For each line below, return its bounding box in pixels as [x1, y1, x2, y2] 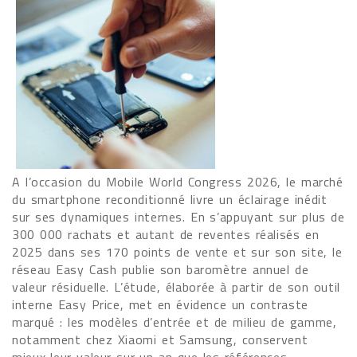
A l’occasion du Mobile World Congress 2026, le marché [12, 172, 343, 191]
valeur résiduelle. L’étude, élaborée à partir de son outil [12, 277, 340, 296]
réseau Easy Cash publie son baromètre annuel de [12, 260, 309, 279]
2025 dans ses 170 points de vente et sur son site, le [12, 242, 343, 261]
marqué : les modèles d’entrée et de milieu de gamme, [12, 312, 337, 331]
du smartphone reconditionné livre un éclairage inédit [12, 190, 328, 209]
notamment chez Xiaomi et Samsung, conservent [12, 330, 308, 349]
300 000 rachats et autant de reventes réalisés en [12, 225, 320, 244]
